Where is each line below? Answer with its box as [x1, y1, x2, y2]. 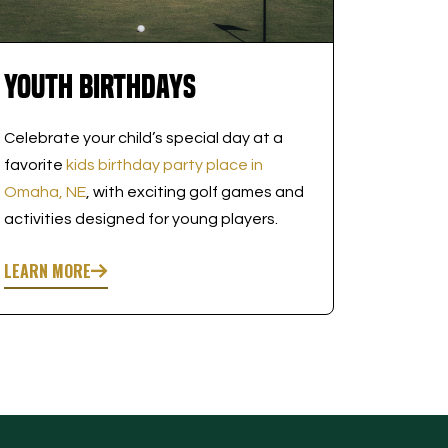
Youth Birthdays [3, 67, 196, 105]
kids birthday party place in [65, 156, 263, 173]
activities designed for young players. [3, 210, 278, 227]
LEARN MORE [3, 258, 91, 283]
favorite [3, 156, 66, 173]
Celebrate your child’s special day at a [3, 129, 283, 146]
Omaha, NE [3, 183, 86, 200]
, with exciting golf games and [85, 183, 304, 200]
